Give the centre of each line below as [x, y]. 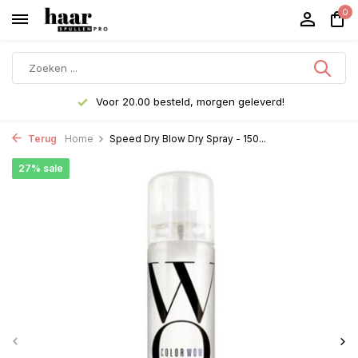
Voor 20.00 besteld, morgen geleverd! [188, 101]
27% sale [41, 168]
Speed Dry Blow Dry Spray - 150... [188, 139]
